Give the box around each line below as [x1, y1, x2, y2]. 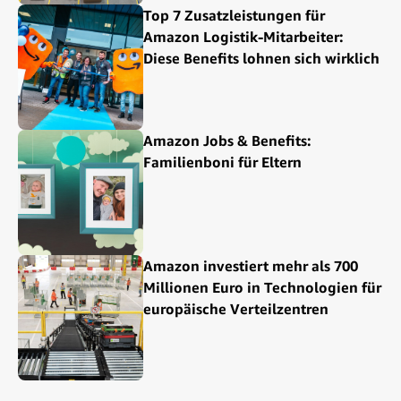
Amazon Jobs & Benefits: [143, 132, 311, 150]
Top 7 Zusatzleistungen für [143, 6, 325, 25]
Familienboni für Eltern [143, 153, 302, 172]
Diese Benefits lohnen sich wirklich [143, 49, 380, 68]
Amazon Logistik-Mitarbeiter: [143, 28, 344, 47]
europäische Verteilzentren [143, 300, 328, 319]
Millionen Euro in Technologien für [143, 278, 381, 297]
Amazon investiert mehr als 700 [143, 257, 358, 276]
